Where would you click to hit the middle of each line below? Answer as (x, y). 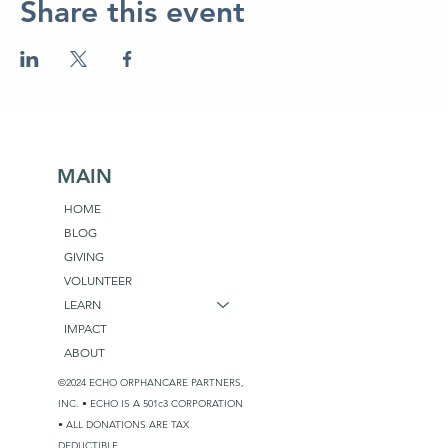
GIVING (84, 256)
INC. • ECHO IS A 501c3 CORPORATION (150, 403)
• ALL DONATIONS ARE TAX (123, 424)
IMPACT (86, 328)
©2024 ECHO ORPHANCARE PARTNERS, (150, 382)
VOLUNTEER (98, 280)
